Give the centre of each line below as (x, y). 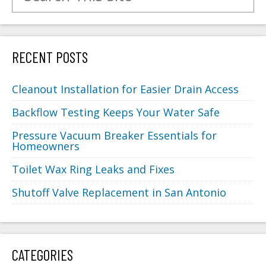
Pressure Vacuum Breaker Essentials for (114, 135)
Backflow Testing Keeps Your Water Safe (116, 112)
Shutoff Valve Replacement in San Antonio (119, 192)
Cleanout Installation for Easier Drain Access (125, 89)
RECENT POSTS (50, 57)
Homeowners (46, 146)
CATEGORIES (42, 254)
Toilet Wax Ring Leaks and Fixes (93, 169)
